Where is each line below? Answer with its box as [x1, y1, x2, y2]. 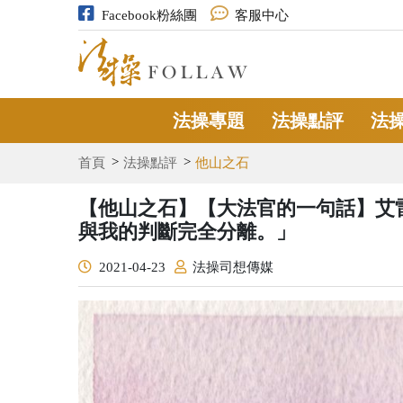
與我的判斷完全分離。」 [78, 219, 296, 243]
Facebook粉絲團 [101, 8, 197, 22]
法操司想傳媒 [193, 259, 273, 274]
